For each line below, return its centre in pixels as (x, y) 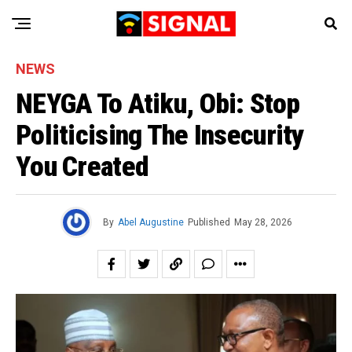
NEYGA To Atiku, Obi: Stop (158, 104)
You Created (82, 167)
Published (209, 222)
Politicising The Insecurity (160, 135)
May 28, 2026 (263, 222)
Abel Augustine (150, 222)
